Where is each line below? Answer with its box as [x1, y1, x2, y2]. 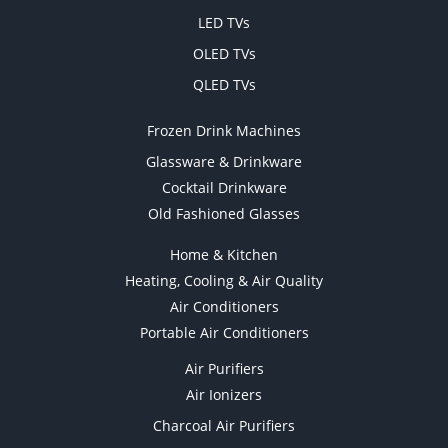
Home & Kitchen [170, 244, 278, 264]
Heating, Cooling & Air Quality [125, 270, 323, 290]
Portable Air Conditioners [139, 322, 309, 342]
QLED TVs [192, 74, 256, 94]
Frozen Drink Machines [147, 120, 301, 140]
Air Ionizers [186, 384, 262, 404]
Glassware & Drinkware [146, 151, 302, 171]
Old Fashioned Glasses [148, 203, 300, 223]
